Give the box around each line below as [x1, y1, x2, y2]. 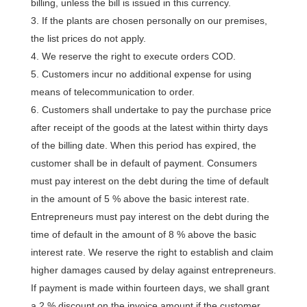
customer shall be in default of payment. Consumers [30, 158, 257, 169]
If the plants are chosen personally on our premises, [41, 15, 267, 26]
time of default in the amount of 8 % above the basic [30, 229, 256, 240]
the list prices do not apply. [30, 33, 146, 44]
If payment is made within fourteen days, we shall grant [30, 282, 269, 293]
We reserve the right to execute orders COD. [41, 51, 236, 62]
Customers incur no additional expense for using [41, 69, 251, 79]
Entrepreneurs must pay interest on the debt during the [30, 211, 269, 222]
